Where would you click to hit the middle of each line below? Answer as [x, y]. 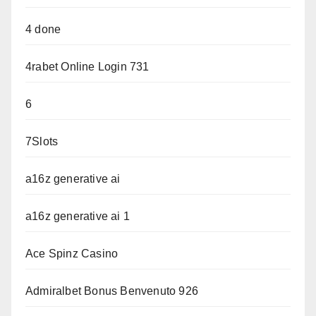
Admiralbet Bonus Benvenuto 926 [112, 291]
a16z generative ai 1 [78, 217]
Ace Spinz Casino [72, 254]
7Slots [42, 142]
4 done [43, 30]
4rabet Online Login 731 [87, 67]
